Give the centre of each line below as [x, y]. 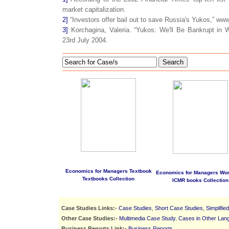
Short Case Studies [179, 208]
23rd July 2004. [85, 40]
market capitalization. [94, 10]
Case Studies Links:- [89, 208]
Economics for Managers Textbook [108, 171]
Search [173, 62]
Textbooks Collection [108, 179]
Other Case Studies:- [89, 218]
